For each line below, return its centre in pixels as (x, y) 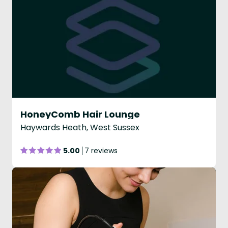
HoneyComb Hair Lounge (80, 114)
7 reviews (101, 151)
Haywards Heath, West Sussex (80, 127)
